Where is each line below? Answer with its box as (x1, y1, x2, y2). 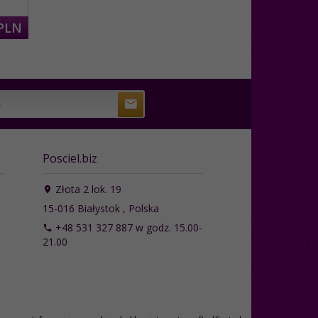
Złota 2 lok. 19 (52, 182, 121, 196)
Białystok (77, 201, 120, 215)
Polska (128, 201, 159, 215)
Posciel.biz (42, 150, 97, 166)
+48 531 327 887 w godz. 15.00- (52, 220, 202, 234)
